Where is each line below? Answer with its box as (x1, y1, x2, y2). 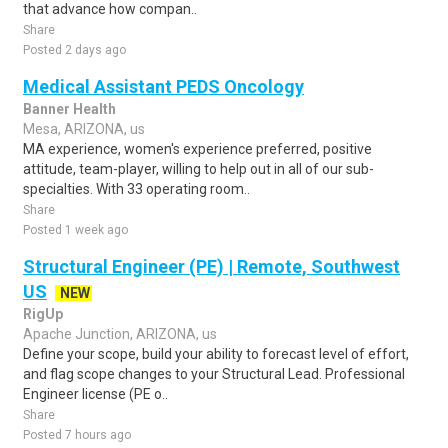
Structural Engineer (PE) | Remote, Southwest (23, 256, 400, 277)
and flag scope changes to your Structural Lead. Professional (23, 366, 405, 382)
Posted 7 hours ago (23, 428, 131, 442)
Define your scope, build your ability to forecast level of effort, (23, 346, 409, 362)
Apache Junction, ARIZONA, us (23, 326, 217, 342)
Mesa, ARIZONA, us (23, 121, 145, 137)
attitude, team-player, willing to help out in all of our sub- (23, 161, 374, 177)
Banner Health (23, 101, 116, 117)
